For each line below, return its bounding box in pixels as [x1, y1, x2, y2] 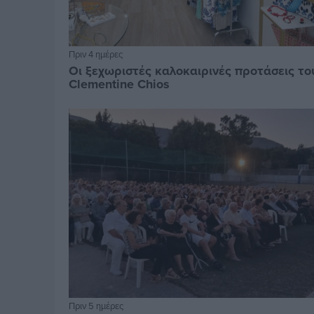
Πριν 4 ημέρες [69, 48, 123, 61]
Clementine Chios [69, 75, 170, 94]
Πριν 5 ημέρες [69, 299, 124, 313]
